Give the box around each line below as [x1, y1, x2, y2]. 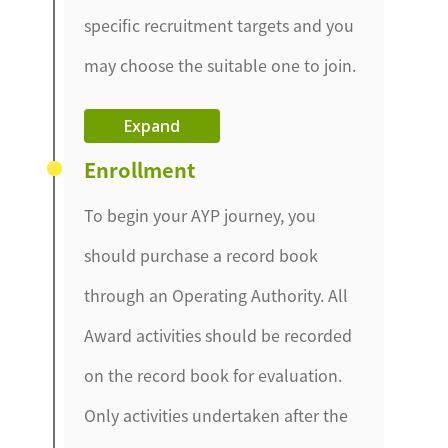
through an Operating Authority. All [84, 283, 349, 308]
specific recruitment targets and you [84, 13, 355, 38]
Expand [124, 115, 181, 138]
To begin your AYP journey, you [84, 203, 317, 228]
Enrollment [84, 155, 196, 185]
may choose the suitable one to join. [84, 53, 357, 78]
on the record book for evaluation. [84, 363, 343, 388]
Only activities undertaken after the [84, 403, 349, 428]
